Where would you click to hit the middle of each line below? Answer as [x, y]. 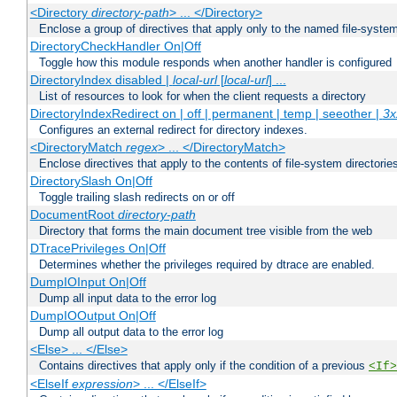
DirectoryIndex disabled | [101, 80]
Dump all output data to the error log [131, 332]
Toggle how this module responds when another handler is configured [215, 63]
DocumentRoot [74, 215]
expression [102, 384]
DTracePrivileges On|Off [97, 249]
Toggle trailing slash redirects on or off [137, 198]
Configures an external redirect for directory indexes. [173, 130]
